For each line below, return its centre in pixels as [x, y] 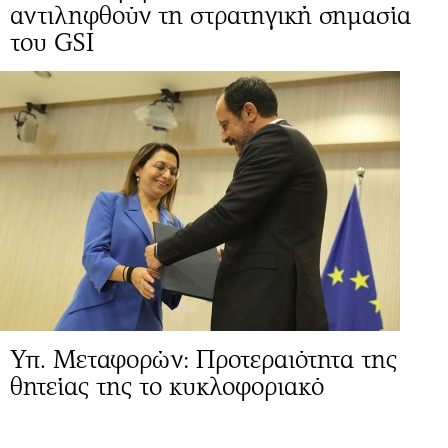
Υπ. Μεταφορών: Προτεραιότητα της [203, 359]
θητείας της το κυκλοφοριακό [167, 386]
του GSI [52, 42]
